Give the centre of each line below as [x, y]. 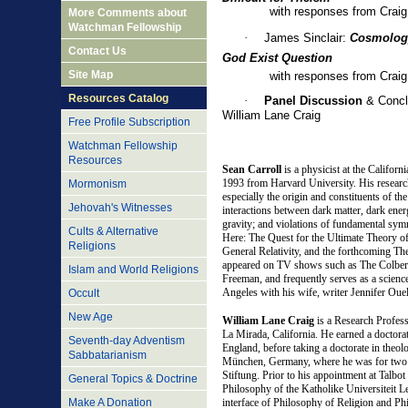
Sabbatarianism [107, 355]
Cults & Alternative [113, 231]
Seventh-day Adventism [127, 341]
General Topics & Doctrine [133, 379]
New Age [91, 317]
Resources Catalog [118, 98]
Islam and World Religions [133, 270]
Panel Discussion [313, 101]
